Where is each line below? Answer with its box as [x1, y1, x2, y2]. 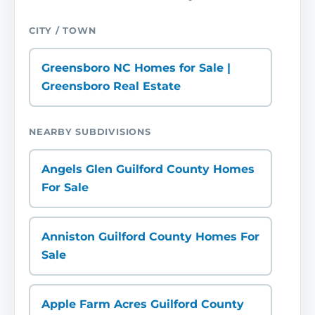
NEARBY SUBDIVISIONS [29, 127, 151, 137]
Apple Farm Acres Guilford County [41, 297, 244, 311]
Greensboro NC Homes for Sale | [41, 61, 231, 75]
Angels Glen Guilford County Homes [41, 162, 255, 176]
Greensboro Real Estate [41, 79, 181, 93]
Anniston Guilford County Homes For [41, 230, 259, 243]
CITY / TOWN [29, 25, 96, 36]
